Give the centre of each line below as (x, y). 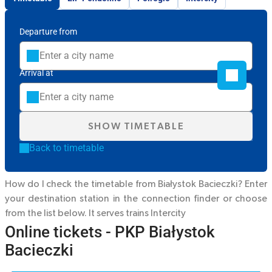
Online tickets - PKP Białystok (110, 232)
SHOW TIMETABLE (136, 126)
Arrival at (36, 73)
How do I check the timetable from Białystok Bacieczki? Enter (136, 184)
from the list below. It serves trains (78, 213)
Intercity (168, 213)
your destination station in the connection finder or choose (136, 199)
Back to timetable (66, 148)
